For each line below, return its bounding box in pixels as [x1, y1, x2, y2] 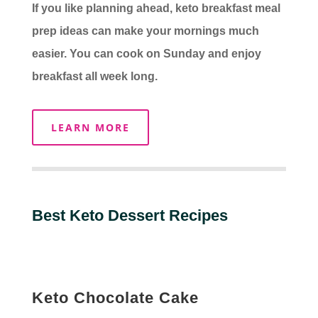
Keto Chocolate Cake [31, 289, 199, 307]
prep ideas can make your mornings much [31, 25, 259, 38]
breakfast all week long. [31, 70, 158, 83]
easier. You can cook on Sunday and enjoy [31, 48, 261, 60]
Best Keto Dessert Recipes [31, 207, 228, 225]
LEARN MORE [50, 121, 130, 135]
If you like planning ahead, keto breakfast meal [31, 2, 280, 15]
